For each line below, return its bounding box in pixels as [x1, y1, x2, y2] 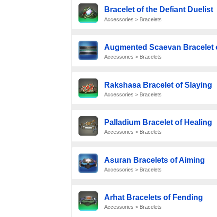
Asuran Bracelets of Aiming [104, 155, 205, 164]
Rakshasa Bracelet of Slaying [104, 80, 212, 89]
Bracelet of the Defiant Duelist [104, 5, 213, 14]
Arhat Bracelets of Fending [104, 193, 203, 202]
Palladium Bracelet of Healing [104, 118, 212, 127]
